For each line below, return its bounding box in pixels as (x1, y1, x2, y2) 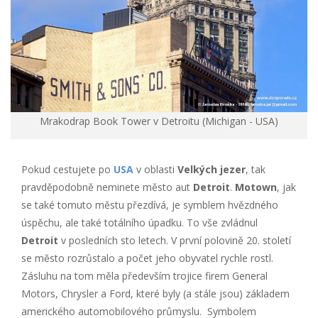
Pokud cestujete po (21, 163, 114, 177)
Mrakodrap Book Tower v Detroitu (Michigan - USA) (40, 114, 278, 128)
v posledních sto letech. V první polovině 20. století (58, 234, 291, 248)
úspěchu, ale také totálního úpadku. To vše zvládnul (21, 216, 258, 230)
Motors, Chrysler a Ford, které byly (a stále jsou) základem (21, 287, 290, 301)
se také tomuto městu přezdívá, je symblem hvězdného (21, 198, 278, 212)
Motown (235, 180, 277, 194)
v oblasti (133, 163, 177, 177)
